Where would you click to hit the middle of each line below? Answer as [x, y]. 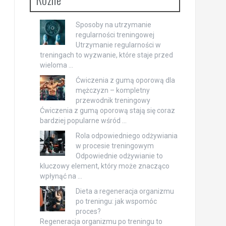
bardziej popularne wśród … [83, 121]
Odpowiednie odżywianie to [119, 156]
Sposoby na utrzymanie [113, 25]
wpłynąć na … [61, 176]
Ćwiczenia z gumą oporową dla [125, 80]
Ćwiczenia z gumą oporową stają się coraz [107, 110]
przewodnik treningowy [113, 100]
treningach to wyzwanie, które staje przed [106, 55]
